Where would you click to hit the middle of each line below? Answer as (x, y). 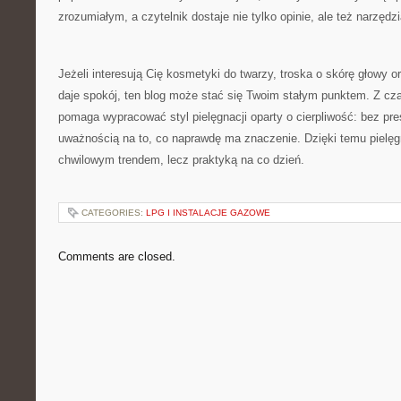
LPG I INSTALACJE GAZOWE (208, 213)
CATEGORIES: (114, 213)
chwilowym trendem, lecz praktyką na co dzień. (181, 160)
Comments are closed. (117, 256)
